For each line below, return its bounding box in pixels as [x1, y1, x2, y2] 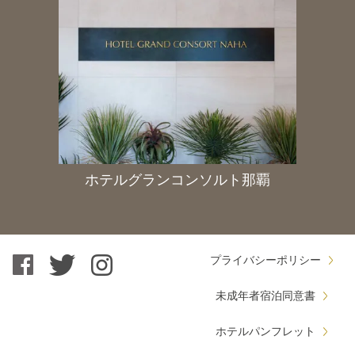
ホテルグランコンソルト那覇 [85, 171, 270, 188]
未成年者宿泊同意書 [216, 288, 316, 302]
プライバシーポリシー [210, 253, 322, 266]
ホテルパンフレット [216, 324, 316, 338]
